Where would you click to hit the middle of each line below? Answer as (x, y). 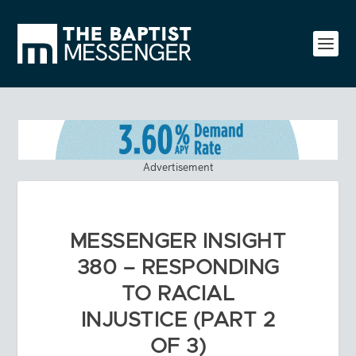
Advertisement (178, 166)
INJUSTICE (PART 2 (178, 320)
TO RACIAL (178, 294)
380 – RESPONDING (178, 267)
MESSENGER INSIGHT (178, 241)
